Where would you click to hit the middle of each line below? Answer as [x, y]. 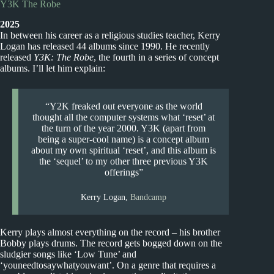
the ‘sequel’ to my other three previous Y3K [124, 161]
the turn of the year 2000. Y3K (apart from [124, 128]
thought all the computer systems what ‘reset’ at [124, 117]
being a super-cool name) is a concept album [124, 139]
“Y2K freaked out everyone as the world [124, 106]
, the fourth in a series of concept [156, 57]
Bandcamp [149, 197]
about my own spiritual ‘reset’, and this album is [124, 150]
